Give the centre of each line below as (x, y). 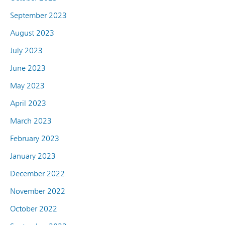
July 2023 (26, 50)
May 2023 (27, 85)
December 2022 (37, 173)
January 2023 (33, 156)
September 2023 (38, 15)
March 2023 (31, 121)
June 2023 (28, 68)
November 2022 (38, 191)
